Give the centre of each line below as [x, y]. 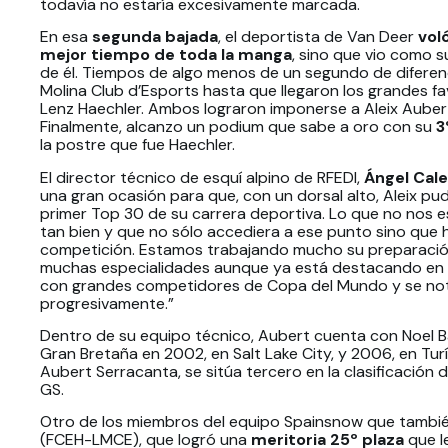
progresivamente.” [107, 303]
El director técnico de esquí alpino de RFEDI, [202, 177]
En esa [64, 37]
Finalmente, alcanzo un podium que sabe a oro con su [238, 127]
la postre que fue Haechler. [137, 145]
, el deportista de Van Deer [318, 37]
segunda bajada [153, 37]
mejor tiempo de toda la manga [166, 55]
